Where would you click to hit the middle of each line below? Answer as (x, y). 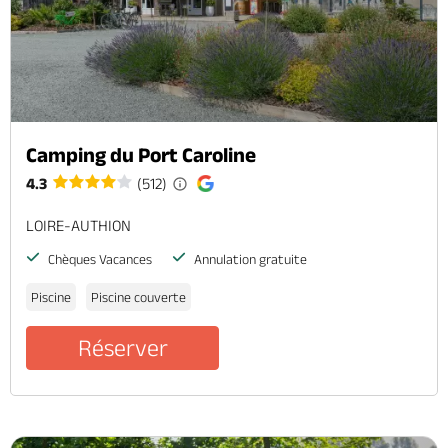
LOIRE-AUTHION (78, 226)
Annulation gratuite (249, 259)
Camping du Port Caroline (141, 155)
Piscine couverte (138, 297)
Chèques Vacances (98, 259)
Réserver (122, 348)
